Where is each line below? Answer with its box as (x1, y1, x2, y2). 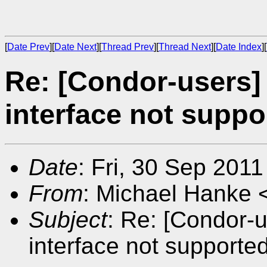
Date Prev (7, 42, 49, 52)
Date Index (216, 42, 262, 52)
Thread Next (159, 42, 211, 52)
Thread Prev (101, 42, 154, 52)
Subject (29, 206, 107, 232)
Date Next (54, 42, 97, 52)
